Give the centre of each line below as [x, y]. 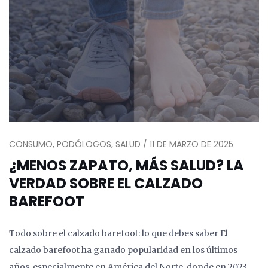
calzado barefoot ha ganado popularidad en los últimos [123, 250]
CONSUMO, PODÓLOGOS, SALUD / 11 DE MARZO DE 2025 [121, 144]
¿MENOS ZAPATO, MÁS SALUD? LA [127, 166]
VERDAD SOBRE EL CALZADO [106, 184]
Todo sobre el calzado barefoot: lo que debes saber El [118, 234]
